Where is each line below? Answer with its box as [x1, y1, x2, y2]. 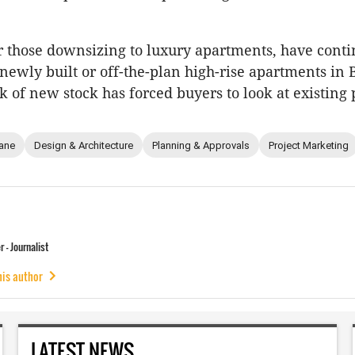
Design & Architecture [34, 139, 133, 151]
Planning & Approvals [152, 139, 250, 151]
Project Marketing [269, 139, 349, 151]
